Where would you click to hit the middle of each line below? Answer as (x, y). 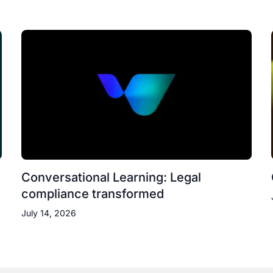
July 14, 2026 (48, 213)
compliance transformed (92, 193)
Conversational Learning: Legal (111, 177)
